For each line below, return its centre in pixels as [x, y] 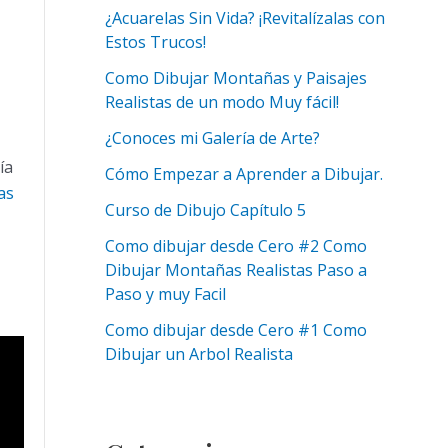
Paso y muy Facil [165, 294]
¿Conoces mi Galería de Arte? [212, 138]
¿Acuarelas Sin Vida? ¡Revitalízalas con [244, 18]
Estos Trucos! [155, 42]
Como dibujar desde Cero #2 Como [235, 246]
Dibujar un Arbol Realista [198, 354]
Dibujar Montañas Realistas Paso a [235, 270]
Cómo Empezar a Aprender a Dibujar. [243, 174]
